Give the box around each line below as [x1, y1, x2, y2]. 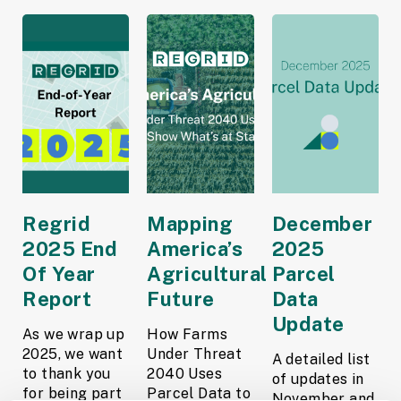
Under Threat [147, 345, 243, 363]
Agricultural [147, 261, 268, 286]
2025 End [22, 236, 118, 260]
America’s [147, 236, 243, 260]
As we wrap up [22, 325, 125, 343]
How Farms [147, 325, 227, 343]
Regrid [22, 211, 91, 235]
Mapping [147, 211, 234, 235]
